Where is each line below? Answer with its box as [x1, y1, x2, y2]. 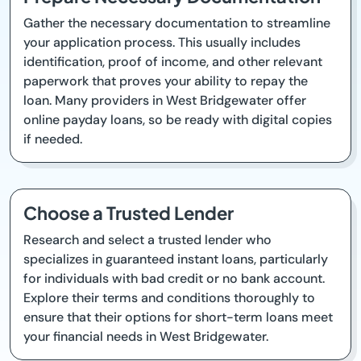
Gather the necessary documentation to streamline [23, 15, 330, 31]
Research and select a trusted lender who [23, 231, 272, 248]
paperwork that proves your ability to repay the [23, 73, 308, 89]
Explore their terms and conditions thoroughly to [23, 289, 315, 306]
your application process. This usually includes [23, 34, 301, 51]
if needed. [23, 131, 82, 147]
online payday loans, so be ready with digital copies [23, 111, 332, 128]
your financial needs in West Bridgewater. [23, 328, 268, 345]
